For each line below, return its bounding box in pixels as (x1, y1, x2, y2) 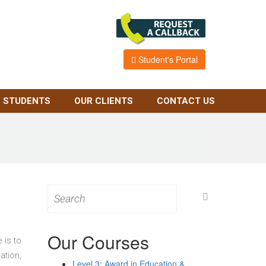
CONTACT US (156, 96, 215, 106)
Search (47, 184, 75, 196)
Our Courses (47, 229, 150, 255)
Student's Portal (136, 53, 198, 65)
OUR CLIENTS (74, 96, 133, 106)
